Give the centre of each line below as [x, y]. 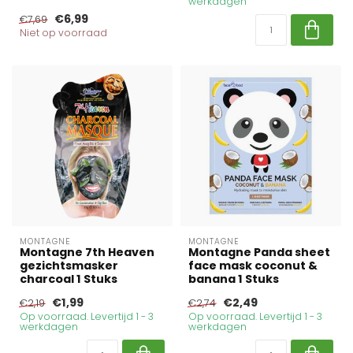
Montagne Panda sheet [259, 252]
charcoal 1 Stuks [69, 279]
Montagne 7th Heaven [87, 252]
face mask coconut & [253, 266]
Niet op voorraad [63, 33]
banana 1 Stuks [234, 279]
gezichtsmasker [69, 266]
